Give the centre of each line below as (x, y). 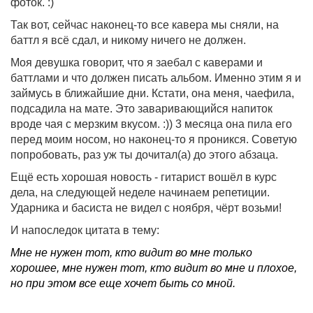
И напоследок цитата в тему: (85, 230)
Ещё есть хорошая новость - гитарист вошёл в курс (144, 177)
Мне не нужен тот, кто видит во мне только (131, 253)
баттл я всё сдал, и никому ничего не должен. (128, 40)
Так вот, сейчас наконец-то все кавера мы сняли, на (145, 25)
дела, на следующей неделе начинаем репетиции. (140, 192)
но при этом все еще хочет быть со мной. (123, 283)
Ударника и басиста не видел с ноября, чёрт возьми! (146, 208)
